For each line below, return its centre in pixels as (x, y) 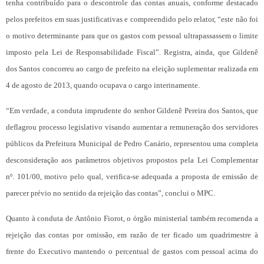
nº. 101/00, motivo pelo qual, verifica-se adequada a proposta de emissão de (132, 177)
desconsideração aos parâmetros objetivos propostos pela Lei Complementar (132, 160)
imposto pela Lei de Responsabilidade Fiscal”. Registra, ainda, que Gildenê (132, 52)
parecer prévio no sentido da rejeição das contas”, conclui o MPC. (110, 193)
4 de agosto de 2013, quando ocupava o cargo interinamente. (103, 85)
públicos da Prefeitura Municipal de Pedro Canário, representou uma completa (132, 144)
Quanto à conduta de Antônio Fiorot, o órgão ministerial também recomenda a (132, 219)
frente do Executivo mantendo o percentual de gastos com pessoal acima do (132, 252)
